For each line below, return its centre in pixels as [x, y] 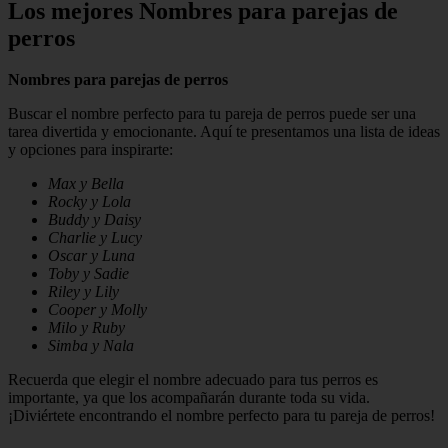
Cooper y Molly [97, 310]
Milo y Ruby [86, 328]
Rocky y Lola [89, 202]
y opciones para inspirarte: [90, 150]
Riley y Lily [83, 292]
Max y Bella [86, 184]
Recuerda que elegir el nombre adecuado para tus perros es [193, 380]
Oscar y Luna [91, 256]
